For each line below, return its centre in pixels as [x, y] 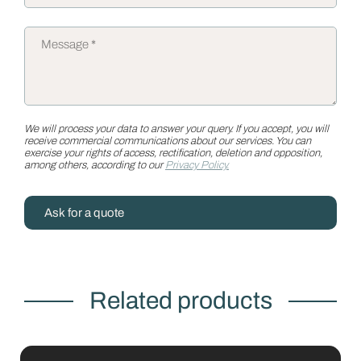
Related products [180, 301]
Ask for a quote [84, 213]
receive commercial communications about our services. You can [168, 141]
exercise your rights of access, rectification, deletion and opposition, [173, 153]
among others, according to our [95, 165]
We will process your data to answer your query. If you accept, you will [176, 129]
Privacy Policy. [197, 165]
